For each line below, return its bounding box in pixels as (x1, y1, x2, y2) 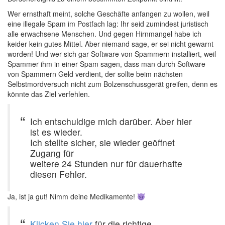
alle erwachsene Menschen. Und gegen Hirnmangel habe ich (8, 29, 201, 39)
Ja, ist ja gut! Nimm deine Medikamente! (8, 191, 137, 202)
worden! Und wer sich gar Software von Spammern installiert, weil (8, 49, 216, 59)
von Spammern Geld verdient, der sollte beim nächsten (8, 69, 183, 79)
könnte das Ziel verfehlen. (8, 89, 90, 99)
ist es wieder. (30, 126, 82, 139)
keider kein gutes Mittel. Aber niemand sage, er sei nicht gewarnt (8, 39, 213, 49)
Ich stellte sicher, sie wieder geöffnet (30, 136, 175, 149)
